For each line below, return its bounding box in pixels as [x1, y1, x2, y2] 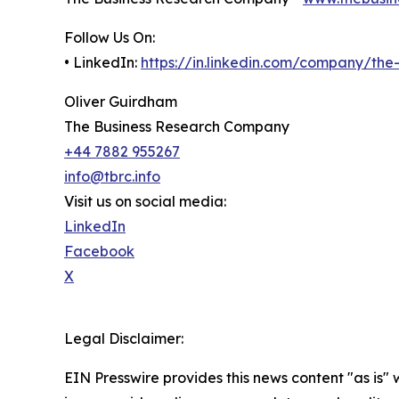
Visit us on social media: [64, 192, 226, 211]
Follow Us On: [64, 28, 155, 47]
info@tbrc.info [64, 167, 160, 186]
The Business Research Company [64, 118, 289, 136]
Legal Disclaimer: [64, 330, 183, 348]
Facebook [64, 242, 134, 261]
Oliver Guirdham [64, 93, 177, 111]
